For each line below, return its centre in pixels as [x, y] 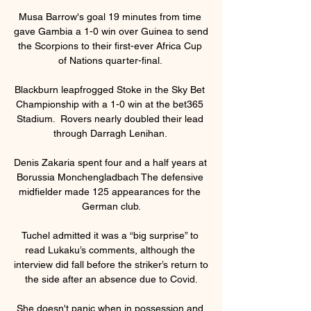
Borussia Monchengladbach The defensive [110, 177]
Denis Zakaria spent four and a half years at [110, 162]
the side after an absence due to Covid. [111, 279]
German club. [111, 206]
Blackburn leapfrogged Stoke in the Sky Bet [110, 89]
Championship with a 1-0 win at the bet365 [110, 104]
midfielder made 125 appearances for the [110, 191]
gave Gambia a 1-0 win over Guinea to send [111, 31]
